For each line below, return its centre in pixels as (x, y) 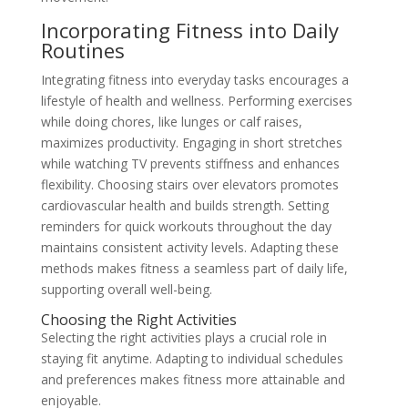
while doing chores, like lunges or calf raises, (171, 122)
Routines (82, 51)
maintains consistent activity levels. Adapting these (189, 248)
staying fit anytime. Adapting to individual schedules (192, 359)
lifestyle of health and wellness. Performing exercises (196, 101)
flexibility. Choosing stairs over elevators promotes (189, 185)
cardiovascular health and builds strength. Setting (184, 206)
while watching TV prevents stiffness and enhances (190, 164)
